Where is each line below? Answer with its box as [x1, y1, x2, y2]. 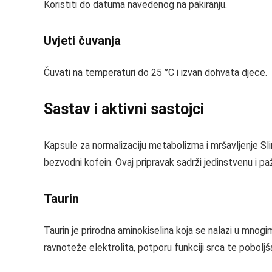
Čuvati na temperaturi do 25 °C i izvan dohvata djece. [44, 67, 267, 78]
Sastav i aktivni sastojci [44, 100, 204, 118]
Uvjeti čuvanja [44, 33, 121, 48]
